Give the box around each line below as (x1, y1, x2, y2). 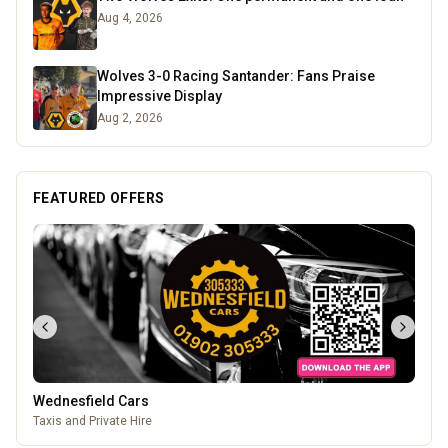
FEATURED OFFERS (33, 190, 165, 207)
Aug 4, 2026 (97, 11, 163, 26)
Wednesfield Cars (33, 393, 149, 410)
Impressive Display (97, 88, 222, 105)
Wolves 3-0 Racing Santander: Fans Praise (97, 68, 375, 85)
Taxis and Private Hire (33, 414, 152, 429)
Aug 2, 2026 (97, 111, 163, 126)
